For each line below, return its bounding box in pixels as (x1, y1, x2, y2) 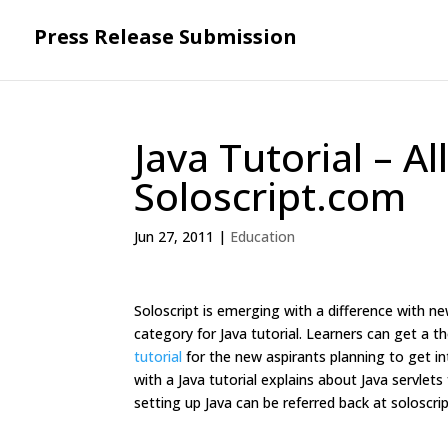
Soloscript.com (134, 169, 407, 222)
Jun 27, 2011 (134, 227, 215, 246)
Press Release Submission (34, 22, 297, 50)
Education (230, 227, 296, 246)
